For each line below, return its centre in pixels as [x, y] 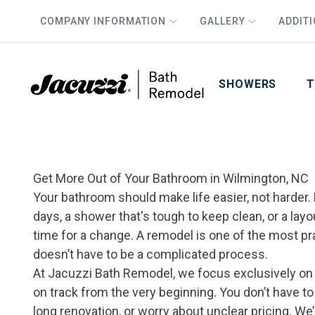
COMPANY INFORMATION [103, 21]
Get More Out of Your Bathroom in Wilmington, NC [171, 178]
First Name [189, 49]
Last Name [286, 49]
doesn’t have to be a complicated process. [150, 254]
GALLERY [223, 21]
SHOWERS [248, 84]
